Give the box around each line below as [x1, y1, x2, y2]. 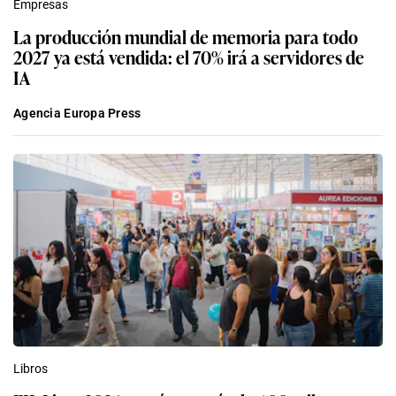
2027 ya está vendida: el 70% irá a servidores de [13, 43, 364, 71]
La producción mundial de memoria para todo [13, 23, 358, 50]
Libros [13, 362, 48, 377]
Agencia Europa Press [13, 106, 141, 121]
